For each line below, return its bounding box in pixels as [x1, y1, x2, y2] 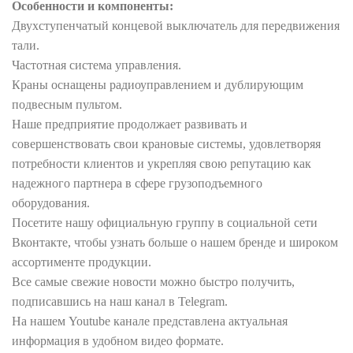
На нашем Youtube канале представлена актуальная [12, 314, 288, 329]
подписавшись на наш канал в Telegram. [12, 295, 228, 309]
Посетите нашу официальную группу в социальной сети [12, 216, 318, 230]
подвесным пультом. [12, 98, 122, 112]
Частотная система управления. [12, 58, 181, 72]
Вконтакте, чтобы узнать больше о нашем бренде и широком [12, 236, 338, 250]
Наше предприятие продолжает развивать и [12, 117, 247, 132]
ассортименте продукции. [12, 255, 151, 269]
